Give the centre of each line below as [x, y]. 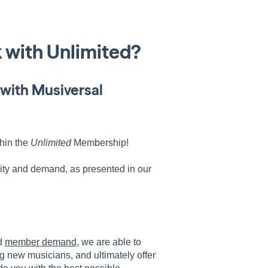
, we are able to [109, 242]
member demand [40, 242]
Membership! [100, 142]
